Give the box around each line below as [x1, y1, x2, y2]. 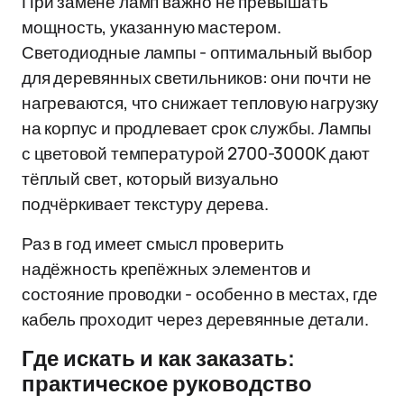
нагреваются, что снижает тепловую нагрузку [22, 91, 379, 115]
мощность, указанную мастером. [22, 15, 281, 39]
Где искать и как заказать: [22, 347, 295, 371]
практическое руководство [22, 372, 312, 396]
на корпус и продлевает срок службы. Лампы [22, 116, 372, 140]
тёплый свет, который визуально [22, 167, 280, 190]
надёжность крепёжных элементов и [22, 257, 311, 280]
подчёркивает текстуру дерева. [22, 192, 269, 216]
